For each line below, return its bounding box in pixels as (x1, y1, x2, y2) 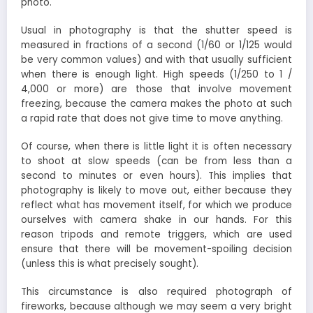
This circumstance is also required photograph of (21, 285, 292, 299)
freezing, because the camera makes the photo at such (21, 97, 292, 111)
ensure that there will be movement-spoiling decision (21, 242, 292, 256)
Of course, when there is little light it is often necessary (21, 140, 292, 154)
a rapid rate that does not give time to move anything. (21, 112, 283, 126)
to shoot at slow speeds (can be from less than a (21, 154, 292, 168)
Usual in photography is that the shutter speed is (21, 24, 292, 38)
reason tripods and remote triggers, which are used (21, 228, 292, 242)
